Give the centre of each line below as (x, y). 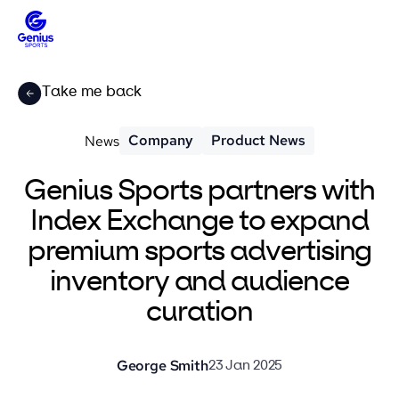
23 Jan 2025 (245, 366)
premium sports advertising (199, 252)
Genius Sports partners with (199, 191)
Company (161, 140)
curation (199, 313)
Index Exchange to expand (199, 222)
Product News (258, 140)
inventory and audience (199, 282)
